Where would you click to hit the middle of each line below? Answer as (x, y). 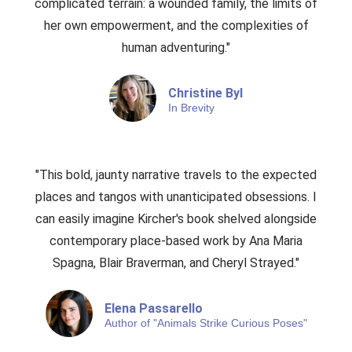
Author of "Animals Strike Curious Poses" (205, 324)
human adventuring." (176, 48)
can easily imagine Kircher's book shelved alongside (176, 219)
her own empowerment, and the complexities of (176, 26)
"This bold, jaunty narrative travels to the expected (176, 175)
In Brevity (191, 108)
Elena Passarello (153, 309)
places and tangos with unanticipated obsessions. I (176, 197)
